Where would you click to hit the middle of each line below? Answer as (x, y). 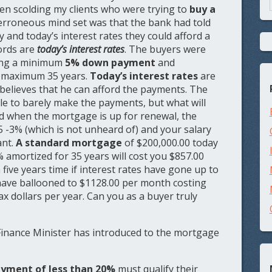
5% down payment (109, 63)
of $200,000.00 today (172, 143)
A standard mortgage (70, 143)
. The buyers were (165, 49)
